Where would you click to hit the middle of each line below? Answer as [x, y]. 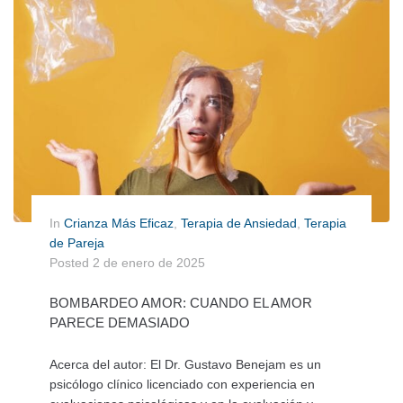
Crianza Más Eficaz [119, 224]
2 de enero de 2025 [149, 263]
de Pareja [77, 243]
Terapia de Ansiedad [239, 224]
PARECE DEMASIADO [120, 323]
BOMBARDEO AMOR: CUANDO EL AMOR [181, 303]
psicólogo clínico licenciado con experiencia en [182, 385]
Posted [71, 263]
